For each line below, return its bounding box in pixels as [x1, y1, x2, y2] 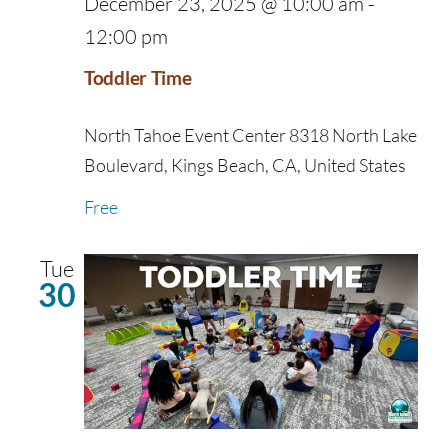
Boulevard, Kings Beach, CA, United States [84, 154, 406, 177]
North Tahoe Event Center [84, 124, 289, 147]
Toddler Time [84, 67, 192, 90]
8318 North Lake [289, 124, 417, 147]
